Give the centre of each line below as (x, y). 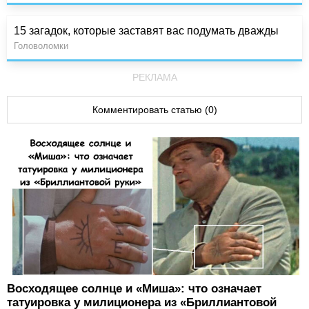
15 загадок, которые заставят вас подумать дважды (146, 31)
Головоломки (41, 46)
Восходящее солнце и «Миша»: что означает (134, 289)
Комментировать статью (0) (154, 110)
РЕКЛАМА (154, 78)
